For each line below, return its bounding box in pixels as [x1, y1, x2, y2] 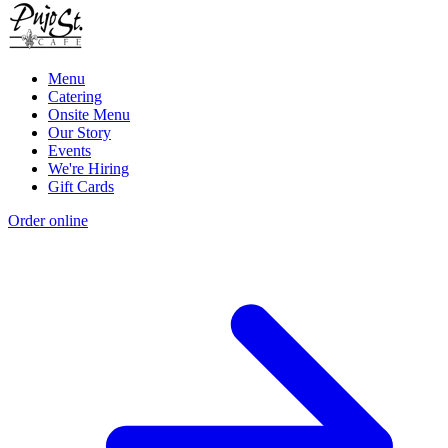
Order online [8, 212, 88, 230]
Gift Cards [48, 178, 114, 196]
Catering [48, 88, 102, 106]
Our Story [48, 124, 111, 142]
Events [48, 142, 91, 160]
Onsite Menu [48, 106, 130, 124]
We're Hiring [48, 160, 129, 178]
